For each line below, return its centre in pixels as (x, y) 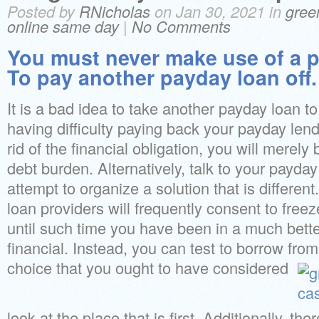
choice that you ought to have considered (150, 267)
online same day (63, 26)
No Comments (181, 26)
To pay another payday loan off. (162, 77)
